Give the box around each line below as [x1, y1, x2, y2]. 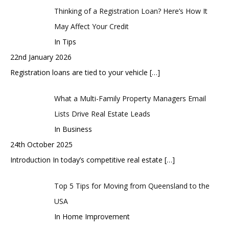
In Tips [54, 36, 76, 47]
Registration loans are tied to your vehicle [10, 67, 150, 77]
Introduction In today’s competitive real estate [10, 154, 165, 165]
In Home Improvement [54, 211, 130, 221]
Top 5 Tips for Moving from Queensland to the [54, 180, 210, 191]
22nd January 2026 [10, 52, 72, 62]
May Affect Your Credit [54, 21, 129, 31]
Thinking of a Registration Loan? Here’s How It [54, 6, 208, 16]
